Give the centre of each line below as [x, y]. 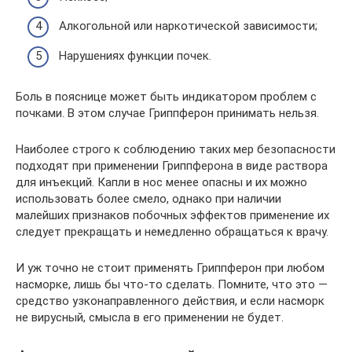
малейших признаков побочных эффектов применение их [172, 215]
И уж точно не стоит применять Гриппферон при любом [170, 268]
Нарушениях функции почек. [135, 55]
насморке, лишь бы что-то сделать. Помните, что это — [172, 284]
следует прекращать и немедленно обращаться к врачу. [172, 231]
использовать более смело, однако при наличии [148, 198]
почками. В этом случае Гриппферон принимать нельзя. [167, 113]
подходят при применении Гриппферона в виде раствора [172, 165]
